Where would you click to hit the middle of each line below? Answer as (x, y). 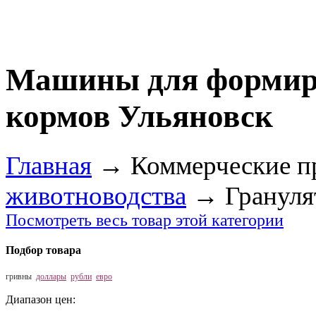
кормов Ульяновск (139, 117)
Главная (49, 165)
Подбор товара (43, 250)
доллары (51, 277)
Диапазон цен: (41, 300)
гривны (19, 277)
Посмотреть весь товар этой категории (145, 220)
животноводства (96, 195)
